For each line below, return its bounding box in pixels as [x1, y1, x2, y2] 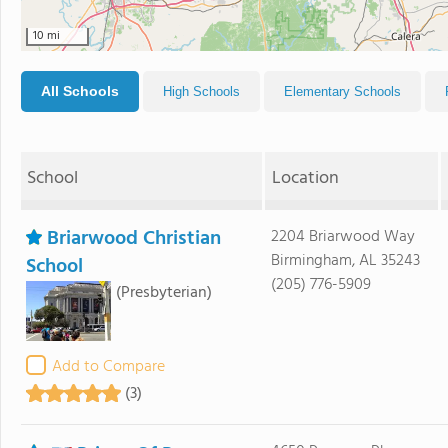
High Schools [163, 84, 240, 99]
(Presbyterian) [116, 280, 212, 306]
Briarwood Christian [47, 223, 221, 255]
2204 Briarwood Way [270, 224, 415, 250]
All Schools [41, 83, 119, 99]
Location [271, 164, 339, 193]
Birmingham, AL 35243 [270, 248, 420, 274]
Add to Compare [52, 354, 165, 380]
